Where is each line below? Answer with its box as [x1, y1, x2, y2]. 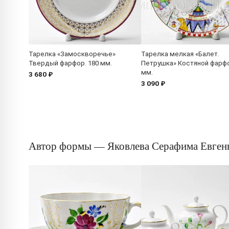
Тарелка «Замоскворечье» [29, 50, 116, 58]
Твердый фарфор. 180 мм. [29, 59, 112, 67]
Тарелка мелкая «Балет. [141, 50, 219, 58]
